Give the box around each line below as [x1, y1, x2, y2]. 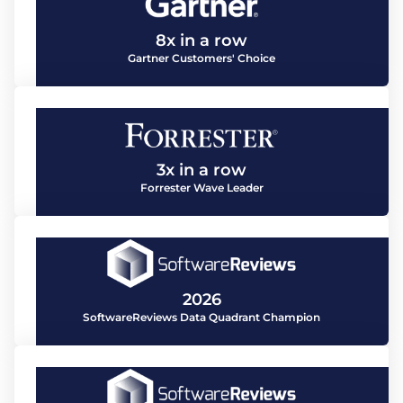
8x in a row [156, 30, 247, 50]
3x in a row [157, 159, 246, 180]
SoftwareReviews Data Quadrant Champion [83, 309, 320, 324]
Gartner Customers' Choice [128, 50, 275, 65]
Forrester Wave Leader [139, 180, 264, 194]
